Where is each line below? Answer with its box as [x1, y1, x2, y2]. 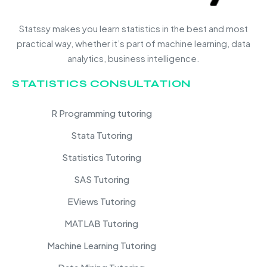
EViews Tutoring [67, 195, 136, 207]
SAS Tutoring [73, 173, 129, 185]
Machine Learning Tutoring [46, 240, 156, 252]
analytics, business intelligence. [67, 52, 200, 64]
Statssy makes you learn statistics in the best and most [19, 23, 248, 35]
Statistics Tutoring [61, 151, 141, 163]
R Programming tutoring [51, 107, 152, 119]
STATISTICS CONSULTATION [12, 77, 191, 91]
